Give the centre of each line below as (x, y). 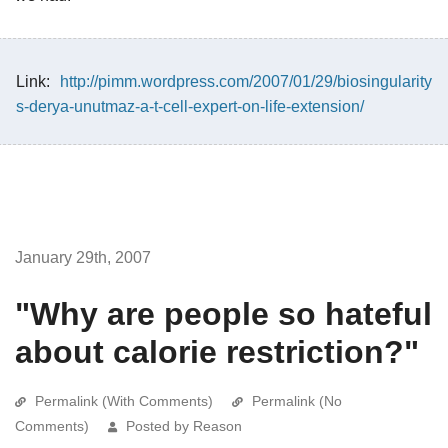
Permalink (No (297, 400)
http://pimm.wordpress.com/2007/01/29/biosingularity (246, 81)
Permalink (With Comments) (124, 400)
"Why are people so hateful (223, 313)
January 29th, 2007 (83, 257)
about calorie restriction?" (217, 351)
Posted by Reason (184, 425)
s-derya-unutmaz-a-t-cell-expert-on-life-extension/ (190, 106)
